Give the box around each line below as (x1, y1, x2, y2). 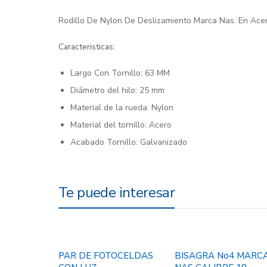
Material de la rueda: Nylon (70, 102, 173, 114)
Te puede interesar (58, 183, 175, 203)
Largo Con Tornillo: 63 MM (70, 67, 170, 79)
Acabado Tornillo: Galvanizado (70, 136, 187, 148)
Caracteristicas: (58, 41, 115, 53)
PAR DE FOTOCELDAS (58, 250, 153, 262)
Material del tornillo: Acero (70, 119, 172, 131)
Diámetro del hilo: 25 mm (70, 85, 164, 97)
